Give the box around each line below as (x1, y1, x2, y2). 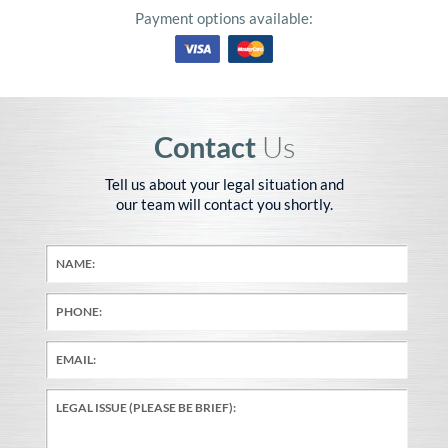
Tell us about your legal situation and (104, 175, 344, 193)
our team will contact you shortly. (115, 195, 333, 213)
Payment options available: (135, 9, 313, 27)
